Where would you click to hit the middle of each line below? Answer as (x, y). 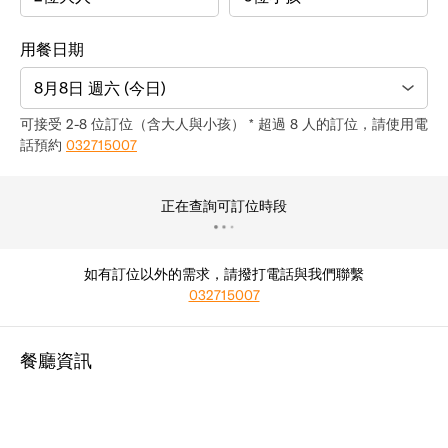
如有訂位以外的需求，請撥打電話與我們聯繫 (224, 274)
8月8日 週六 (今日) (99, 88)
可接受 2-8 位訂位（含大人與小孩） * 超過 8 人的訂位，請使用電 (224, 124)
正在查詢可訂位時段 (224, 206)
